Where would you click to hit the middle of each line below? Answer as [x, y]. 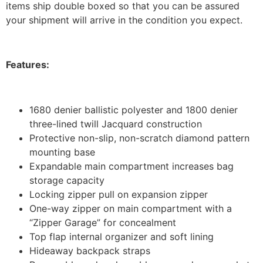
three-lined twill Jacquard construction [116, 124]
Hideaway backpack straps [90, 251]
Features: [28, 65]
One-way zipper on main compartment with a [131, 209]
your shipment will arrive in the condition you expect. [124, 20]
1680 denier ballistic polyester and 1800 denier [134, 110]
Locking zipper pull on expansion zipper [119, 195]
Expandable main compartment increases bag [131, 166]
